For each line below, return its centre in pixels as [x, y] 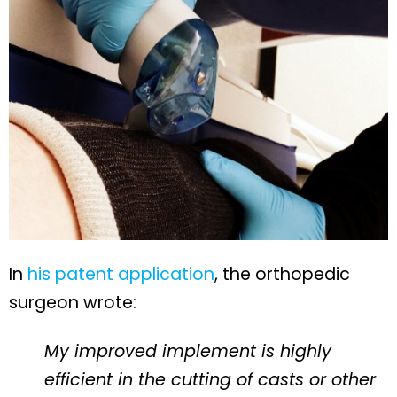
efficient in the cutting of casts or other [210, 380]
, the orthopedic [282, 275]
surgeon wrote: [73, 303]
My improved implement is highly [188, 352]
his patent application [121, 275]
